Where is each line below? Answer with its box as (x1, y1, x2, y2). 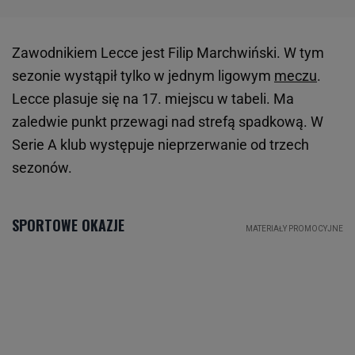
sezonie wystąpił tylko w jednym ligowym (12, 67, 274, 85)
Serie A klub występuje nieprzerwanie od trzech (12, 136, 309, 154)
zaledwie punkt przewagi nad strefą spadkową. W (12, 113, 323, 131)
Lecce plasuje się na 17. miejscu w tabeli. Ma (12, 90, 294, 108)
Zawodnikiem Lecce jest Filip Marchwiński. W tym (12, 44, 324, 62)
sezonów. (12, 159, 72, 177)
